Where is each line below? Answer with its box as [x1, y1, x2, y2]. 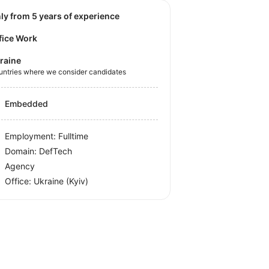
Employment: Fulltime [5, 130, 89, 141]
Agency [5, 160, 35, 171]
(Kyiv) [66, 175, 89, 186]
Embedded [5, 98, 49, 109]
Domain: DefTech [5, 145, 73, 156]
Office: [5, 175, 34, 186]
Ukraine [34, 175, 67, 186]
